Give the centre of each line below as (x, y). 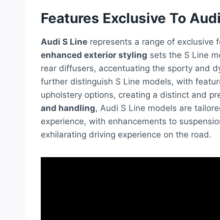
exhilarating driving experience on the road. (126, 135)
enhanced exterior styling (94, 55)
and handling (68, 108)
